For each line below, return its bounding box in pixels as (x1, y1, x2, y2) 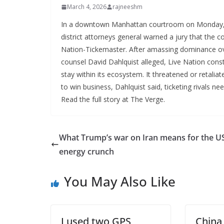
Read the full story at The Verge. (61, 94, 165, 104)
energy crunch (59, 146, 114, 157)
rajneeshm (112, 2, 142, 11)
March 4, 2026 (67, 2, 106, 11)
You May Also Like (64, 172, 175, 190)
